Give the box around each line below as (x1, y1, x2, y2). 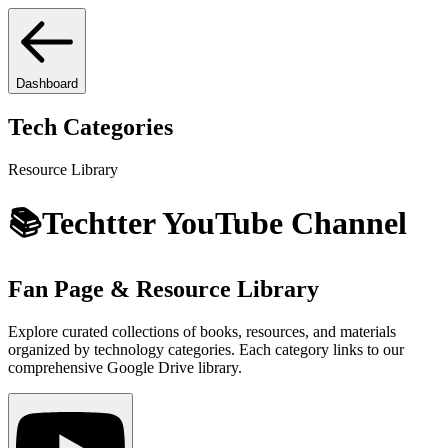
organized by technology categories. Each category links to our (8, 340, 404, 358)
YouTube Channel (162, 205, 407, 242)
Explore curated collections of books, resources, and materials (8, 322, 396, 340)
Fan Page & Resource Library (8, 275, 319, 302)
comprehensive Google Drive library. (8, 358, 242, 376)
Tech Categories (8, 113, 173, 140)
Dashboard (16, 76, 78, 91)
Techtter (42, 205, 155, 242)
